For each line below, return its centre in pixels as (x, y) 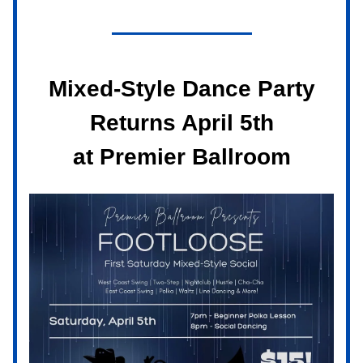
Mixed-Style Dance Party (181, 88)
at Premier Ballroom (181, 156)
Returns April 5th (181, 122)
